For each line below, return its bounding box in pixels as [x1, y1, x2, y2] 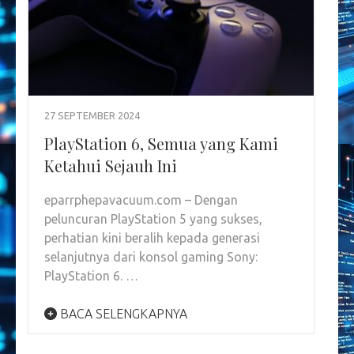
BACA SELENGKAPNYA [57, 307, 187, 322]
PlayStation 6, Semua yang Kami [44, 133, 278, 155]
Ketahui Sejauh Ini [44, 155, 177, 177]
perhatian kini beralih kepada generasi [44, 231, 260, 246]
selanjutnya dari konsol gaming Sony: [44, 250, 258, 265]
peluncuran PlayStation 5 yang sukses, [44, 212, 262, 227]
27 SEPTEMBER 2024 [44, 110, 140, 122]
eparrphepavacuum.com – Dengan [44, 193, 238, 208]
